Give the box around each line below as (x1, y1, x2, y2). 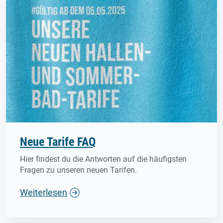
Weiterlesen (20, 187, 67, 198)
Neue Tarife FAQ (20, 135, 96, 149)
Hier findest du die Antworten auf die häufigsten (20, 154, 187, 164)
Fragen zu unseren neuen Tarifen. (20, 165, 137, 175)
